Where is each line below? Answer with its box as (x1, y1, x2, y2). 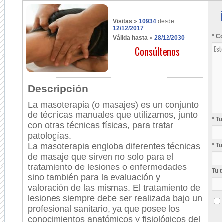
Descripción (28, 83, 88, 94)
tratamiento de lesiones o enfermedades (28, 162, 187, 172)
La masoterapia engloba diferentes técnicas (28, 141, 200, 151)
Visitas (113, 18, 132, 25)
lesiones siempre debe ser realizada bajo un (28, 193, 202, 203)
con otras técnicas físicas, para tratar (28, 120, 173, 130)
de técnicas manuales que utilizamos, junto (28, 110, 198, 120)
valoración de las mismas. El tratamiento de (28, 183, 200, 193)
